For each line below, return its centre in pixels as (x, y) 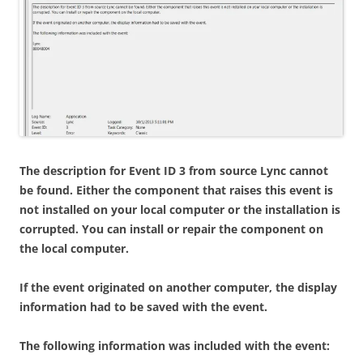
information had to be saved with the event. (143, 307)
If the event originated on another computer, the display (178, 288)
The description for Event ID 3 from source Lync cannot (174, 171)
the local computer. (74, 249)
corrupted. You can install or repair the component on (171, 229)
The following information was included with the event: (175, 346)
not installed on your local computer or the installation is (180, 210)
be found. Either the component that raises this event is (176, 190)
